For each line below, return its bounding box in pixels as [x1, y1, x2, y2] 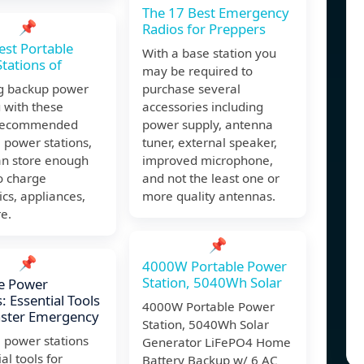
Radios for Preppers [142, 19, 266, 39]
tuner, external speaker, [142, 134, 277, 151]
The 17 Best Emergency [142, 3, 289, 23]
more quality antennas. [142, 188, 275, 205]
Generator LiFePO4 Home [142, 334, 291, 351]
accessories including [142, 98, 263, 115]
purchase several [142, 80, 240, 97]
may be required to [142, 63, 253, 80]
